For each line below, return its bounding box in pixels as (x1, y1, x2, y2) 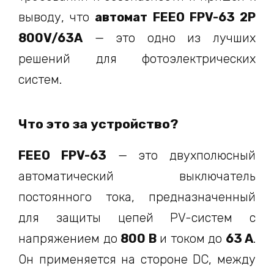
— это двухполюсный (106, 148, 256, 163)
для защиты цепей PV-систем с (18, 210, 256, 226)
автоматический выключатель (18, 169, 256, 184)
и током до (156, 231, 226, 246)
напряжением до (18, 231, 120, 246)
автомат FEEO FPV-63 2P (95, 9, 256, 24)
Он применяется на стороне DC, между (18, 252, 256, 267)
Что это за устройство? (18, 116, 178, 132)
